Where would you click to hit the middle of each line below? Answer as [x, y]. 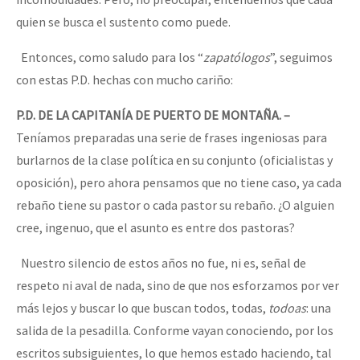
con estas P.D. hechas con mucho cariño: [125, 79]
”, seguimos [301, 57]
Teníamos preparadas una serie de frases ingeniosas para [172, 137]
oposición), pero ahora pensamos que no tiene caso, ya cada [179, 182]
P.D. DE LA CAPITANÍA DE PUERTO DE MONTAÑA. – [153, 115]
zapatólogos [237, 57]
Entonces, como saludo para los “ [110, 57]
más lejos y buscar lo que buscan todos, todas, [142, 307]
